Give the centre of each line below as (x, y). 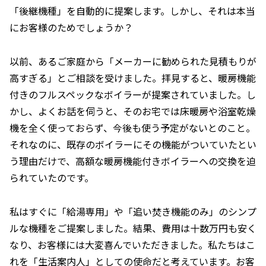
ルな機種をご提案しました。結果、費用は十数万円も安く (133, 228)
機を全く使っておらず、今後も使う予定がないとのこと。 (132, 127)
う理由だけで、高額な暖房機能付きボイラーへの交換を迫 (133, 161)
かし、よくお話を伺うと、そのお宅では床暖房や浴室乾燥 (133, 111)
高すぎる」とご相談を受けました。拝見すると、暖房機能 (133, 77)
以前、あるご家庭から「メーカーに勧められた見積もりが (133, 61)
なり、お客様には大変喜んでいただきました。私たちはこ (132, 244)
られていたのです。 (52, 177)
